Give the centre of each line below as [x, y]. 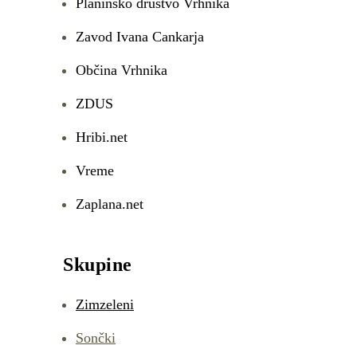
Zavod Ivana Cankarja [140, 37]
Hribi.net [102, 137]
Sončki [96, 338]
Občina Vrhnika [122, 70]
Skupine [98, 265]
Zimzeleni [105, 304]
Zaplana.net [110, 204]
